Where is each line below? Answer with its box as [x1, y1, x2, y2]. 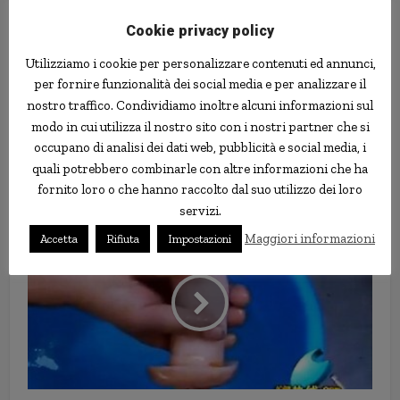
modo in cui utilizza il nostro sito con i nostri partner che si [30, 118, 370, 135]
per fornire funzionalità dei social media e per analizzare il [34, 76, 366, 93]
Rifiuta [106, 232, 139, 246]
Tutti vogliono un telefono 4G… [83, 159, 317, 179]
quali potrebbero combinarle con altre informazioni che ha [32, 160, 368, 177]
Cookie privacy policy [126, 21, 274, 39]
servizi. [179, 203, 221, 220]
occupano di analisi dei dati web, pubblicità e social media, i [34, 139, 366, 156]
